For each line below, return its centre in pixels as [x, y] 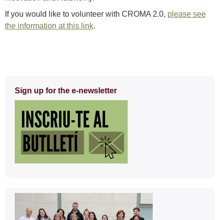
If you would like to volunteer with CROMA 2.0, [86, 14]
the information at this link [49, 26]
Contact [38, 200]
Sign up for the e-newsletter [66, 91]
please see [187, 14]
